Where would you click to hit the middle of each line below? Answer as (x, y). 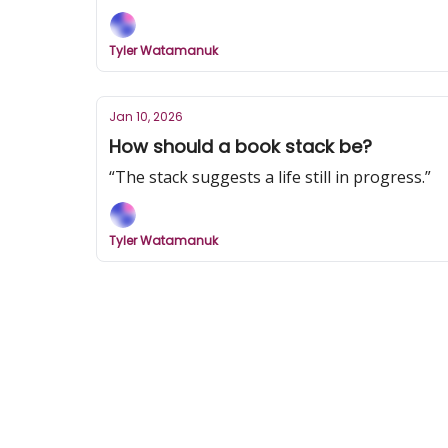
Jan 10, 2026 (146, 116)
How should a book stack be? (240, 146)
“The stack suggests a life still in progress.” (270, 177)
